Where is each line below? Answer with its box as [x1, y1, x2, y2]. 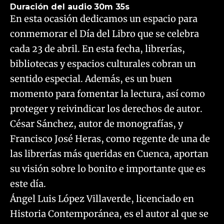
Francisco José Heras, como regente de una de [10, 133, 210, 144]
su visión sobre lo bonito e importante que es [10, 163, 205, 174]
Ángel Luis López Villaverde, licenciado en [10, 193, 194, 204]
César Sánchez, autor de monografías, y [10, 118, 183, 129]
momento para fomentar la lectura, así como [10, 88, 205, 99]
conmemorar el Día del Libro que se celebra [10, 28, 199, 39]
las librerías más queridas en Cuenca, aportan [10, 148, 208, 159]
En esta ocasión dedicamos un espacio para [10, 13, 197, 24]
